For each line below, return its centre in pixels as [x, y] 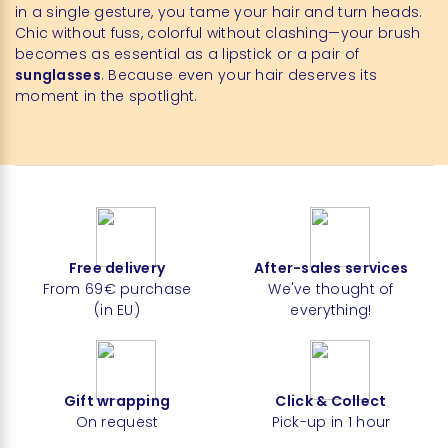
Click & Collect [331, 400]
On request [117, 421]
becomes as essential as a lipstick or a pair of [187, 53]
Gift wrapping [117, 400]
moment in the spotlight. [106, 95]
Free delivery [117, 267]
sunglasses [58, 74]
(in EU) [117, 309]
